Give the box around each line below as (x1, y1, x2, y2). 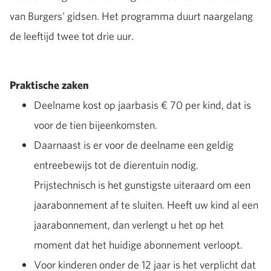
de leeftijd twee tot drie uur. (10, 29, 135, 43)
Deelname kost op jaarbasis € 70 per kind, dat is (34, 98, 251, 112)
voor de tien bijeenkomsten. (34, 118, 157, 132)
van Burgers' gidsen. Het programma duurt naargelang (10, 9, 253, 23)
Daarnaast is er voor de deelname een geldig (34, 138, 233, 152)
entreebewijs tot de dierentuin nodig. (34, 158, 198, 172)
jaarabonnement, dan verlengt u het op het (34, 218, 224, 232)
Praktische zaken (10, 78, 89, 92)
